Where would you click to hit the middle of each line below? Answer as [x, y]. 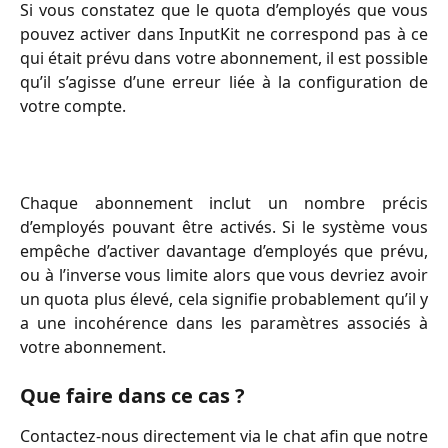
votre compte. [73, 106]
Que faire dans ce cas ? [132, 396]
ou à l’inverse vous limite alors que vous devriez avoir [224, 274]
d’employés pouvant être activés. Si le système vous [224, 226]
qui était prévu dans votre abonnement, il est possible [224, 58]
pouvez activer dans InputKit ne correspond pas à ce [224, 34]
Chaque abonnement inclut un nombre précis [224, 202]
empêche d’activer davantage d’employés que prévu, [224, 250]
